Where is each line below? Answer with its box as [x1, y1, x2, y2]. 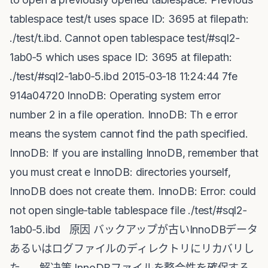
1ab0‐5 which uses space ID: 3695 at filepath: [10, 51, 232, 63]
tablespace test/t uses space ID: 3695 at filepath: [10, 13, 249, 25]
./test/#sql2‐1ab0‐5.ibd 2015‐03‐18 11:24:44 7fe [10, 70, 237, 83]
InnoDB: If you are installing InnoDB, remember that [10, 147, 258, 159]
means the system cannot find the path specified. [10, 127, 248, 140]
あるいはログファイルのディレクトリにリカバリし [10, 242, 254, 255]
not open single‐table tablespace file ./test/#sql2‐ [10, 204, 246, 217]
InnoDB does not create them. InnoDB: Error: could [10, 185, 257, 197]
